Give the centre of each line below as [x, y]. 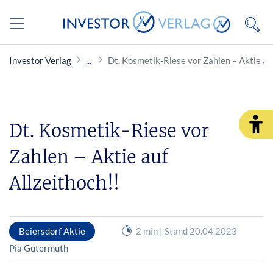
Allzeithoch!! [64, 183]
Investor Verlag [40, 60]
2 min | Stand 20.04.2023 [186, 231]
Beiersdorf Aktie [52, 231]
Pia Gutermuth [39, 248]
